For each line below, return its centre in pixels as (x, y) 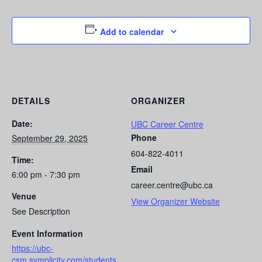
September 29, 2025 (50, 138)
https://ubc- (32, 248)
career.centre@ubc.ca (172, 185)
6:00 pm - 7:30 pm (46, 175)
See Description (41, 211)
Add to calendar (132, 32)
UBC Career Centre (167, 124)
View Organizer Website (175, 201)
